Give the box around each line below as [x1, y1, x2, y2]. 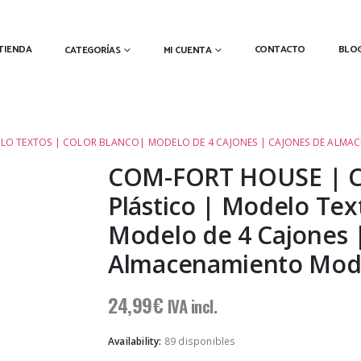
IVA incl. [167, 293, 218, 319]
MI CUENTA [163, 42, 211, 58]
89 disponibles [164, 334, 236, 349]
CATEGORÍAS [64, 42, 120, 58]
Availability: [108, 334, 164, 349]
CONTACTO [254, 41, 305, 57]
